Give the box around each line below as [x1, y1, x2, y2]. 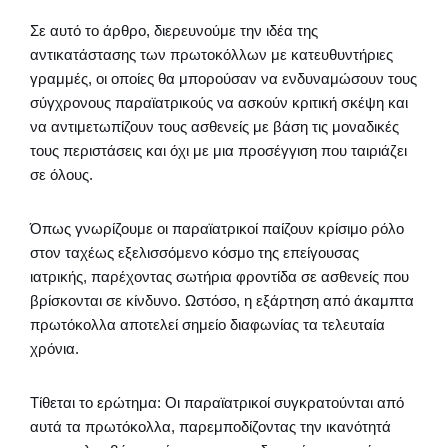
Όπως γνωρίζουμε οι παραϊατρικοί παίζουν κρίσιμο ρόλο [30, 220, 404, 238]
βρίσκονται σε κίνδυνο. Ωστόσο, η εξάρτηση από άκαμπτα [30, 292, 414, 310]
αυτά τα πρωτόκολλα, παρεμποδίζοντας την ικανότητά [30, 418, 391, 436]
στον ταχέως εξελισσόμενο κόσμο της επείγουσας [30, 244, 359, 262]
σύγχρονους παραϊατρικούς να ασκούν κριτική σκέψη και [30, 94, 408, 112]
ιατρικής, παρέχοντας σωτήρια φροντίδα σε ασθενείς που [30, 268, 409, 286]
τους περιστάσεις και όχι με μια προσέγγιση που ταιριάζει [30, 142, 407, 160]
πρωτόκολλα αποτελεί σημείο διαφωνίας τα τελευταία [30, 316, 385, 334]
